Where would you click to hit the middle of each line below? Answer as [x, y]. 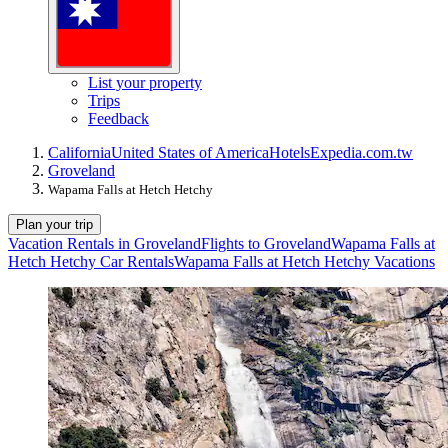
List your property [145, 83]
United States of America [190, 153]
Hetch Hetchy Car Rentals [91, 262]
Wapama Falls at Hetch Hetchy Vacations [304, 262]
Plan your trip [54, 225]
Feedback [118, 119]
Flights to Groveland [266, 244]
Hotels [289, 153]
